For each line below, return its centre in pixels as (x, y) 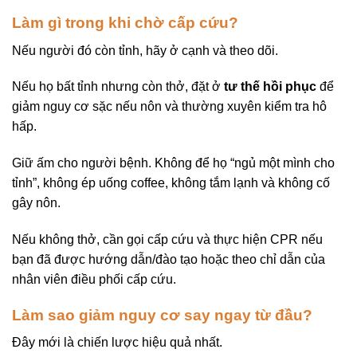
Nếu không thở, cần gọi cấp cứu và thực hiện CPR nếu (167, 239)
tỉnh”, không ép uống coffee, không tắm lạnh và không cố (171, 183)
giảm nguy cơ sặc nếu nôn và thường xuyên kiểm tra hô (169, 107)
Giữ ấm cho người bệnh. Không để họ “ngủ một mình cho (173, 163)
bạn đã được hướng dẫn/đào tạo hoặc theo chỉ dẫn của (169, 259)
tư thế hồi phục (270, 87)
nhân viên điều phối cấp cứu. (94, 279)
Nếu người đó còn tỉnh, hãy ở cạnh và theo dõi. (145, 50)
